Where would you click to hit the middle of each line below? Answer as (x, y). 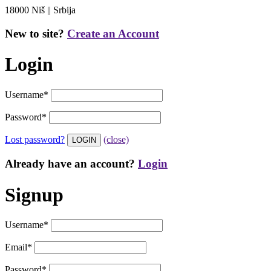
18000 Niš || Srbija (40, 10)
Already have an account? (71, 164)
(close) (116, 139)
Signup (34, 194)
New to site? (36, 33)
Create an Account (113, 33)
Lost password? (35, 139)
